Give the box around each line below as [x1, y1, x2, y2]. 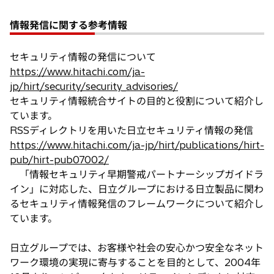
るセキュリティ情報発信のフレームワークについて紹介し [10, 197, 264, 210]
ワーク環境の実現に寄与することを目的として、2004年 [10, 256, 261, 268]
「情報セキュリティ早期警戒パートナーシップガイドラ [10, 168, 264, 180]
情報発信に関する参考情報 [10, 18, 127, 31]
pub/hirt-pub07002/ [10, 153, 109, 166]
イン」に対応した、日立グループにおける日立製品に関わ [10, 182, 264, 195]
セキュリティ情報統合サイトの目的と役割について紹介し [10, 94, 264, 107]
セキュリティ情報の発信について [10, 50, 156, 63]
